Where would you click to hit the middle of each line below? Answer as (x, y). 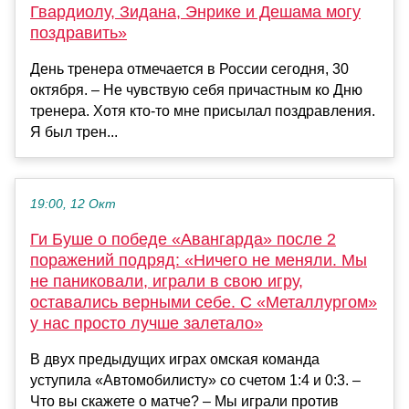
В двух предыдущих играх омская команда (175, 360)
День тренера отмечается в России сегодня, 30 (189, 69)
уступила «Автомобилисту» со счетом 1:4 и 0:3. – (195, 381)
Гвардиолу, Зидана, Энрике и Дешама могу (195, 12)
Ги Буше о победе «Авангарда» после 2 (183, 240)
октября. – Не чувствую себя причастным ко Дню (196, 90)
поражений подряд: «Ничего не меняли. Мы (199, 261)
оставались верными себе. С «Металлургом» (204, 303)
